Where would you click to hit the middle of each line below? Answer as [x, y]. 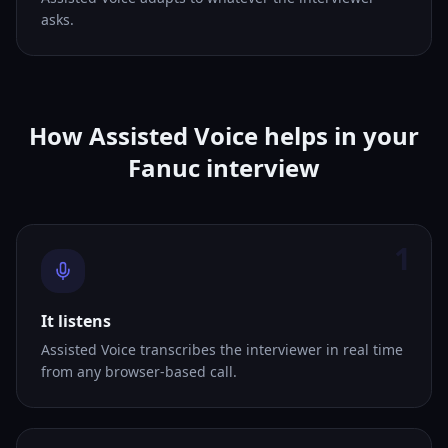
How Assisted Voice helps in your [224, 135]
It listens [76, 321]
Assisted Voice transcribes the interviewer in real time [222, 349]
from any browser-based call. [139, 371]
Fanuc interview [224, 167]
